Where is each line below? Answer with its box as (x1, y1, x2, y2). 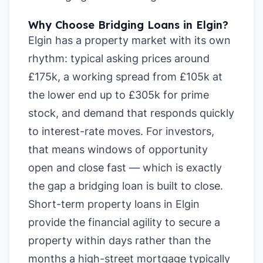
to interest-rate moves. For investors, (28, 125, 214, 137)
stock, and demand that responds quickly (28, 107, 234, 119)
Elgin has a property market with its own (28, 34, 231, 46)
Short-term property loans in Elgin (28, 198, 200, 210)
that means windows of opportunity (28, 143, 208, 156)
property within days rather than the (28, 234, 211, 247)
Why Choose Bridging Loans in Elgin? (28, 18, 228, 32)
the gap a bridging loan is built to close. (28, 180, 223, 192)
